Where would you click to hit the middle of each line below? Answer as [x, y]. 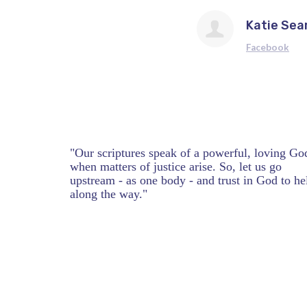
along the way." [110, 194]
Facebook [268, 48]
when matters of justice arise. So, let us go [176, 167]
